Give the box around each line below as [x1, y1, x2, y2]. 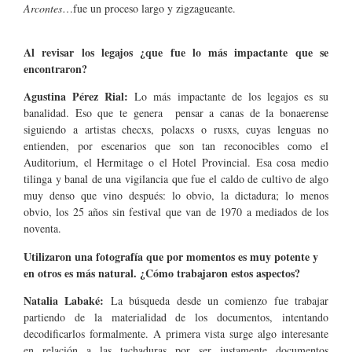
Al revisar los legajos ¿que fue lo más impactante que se [24, 43, 328, 60]
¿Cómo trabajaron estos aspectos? [140, 264, 300, 281]
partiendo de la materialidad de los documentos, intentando [24, 310, 328, 325]
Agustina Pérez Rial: [24, 88, 129, 105]
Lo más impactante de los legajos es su [128, 89, 329, 104]
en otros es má [24, 264, 91, 281]
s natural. [91, 264, 140, 281]
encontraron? [24, 60, 87, 77]
